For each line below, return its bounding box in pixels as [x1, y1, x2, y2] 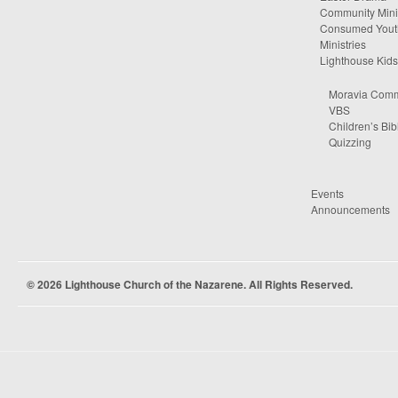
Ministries [320, 36, 366, 52]
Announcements [311, 202, 390, 217]
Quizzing [329, 134, 371, 149]
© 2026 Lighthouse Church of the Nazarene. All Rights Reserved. [27, 276, 353, 292]
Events [311, 186, 344, 201]
